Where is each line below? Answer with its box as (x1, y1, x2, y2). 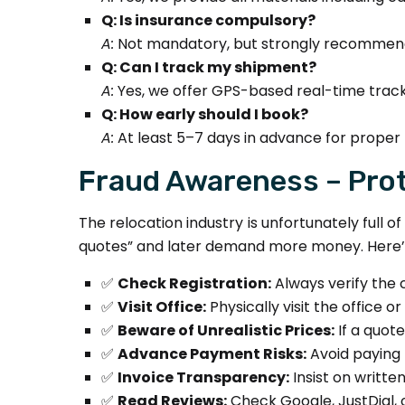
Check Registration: (118, 273, 271, 294)
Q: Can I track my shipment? (101, 57, 316, 78)
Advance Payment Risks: (118, 344, 306, 364)
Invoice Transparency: (118, 367, 289, 388)
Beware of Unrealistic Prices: (118, 320, 334, 341)
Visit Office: (118, 297, 206, 317)
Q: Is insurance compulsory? (101, 10, 316, 31)
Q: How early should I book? (101, 104, 308, 125)
